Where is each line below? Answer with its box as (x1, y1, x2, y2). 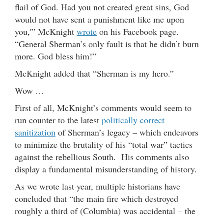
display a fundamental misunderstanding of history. (15, 163, 197, 175)
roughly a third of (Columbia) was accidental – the (15, 204, 195, 217)
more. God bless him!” (15, 50, 96, 62)
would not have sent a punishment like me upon (15, 13, 184, 25)
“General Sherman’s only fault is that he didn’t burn (15, 37, 199, 50)
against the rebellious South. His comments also (15, 150, 189, 163)
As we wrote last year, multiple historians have (15, 180, 180, 192)
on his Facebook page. (97, 25, 179, 37)
